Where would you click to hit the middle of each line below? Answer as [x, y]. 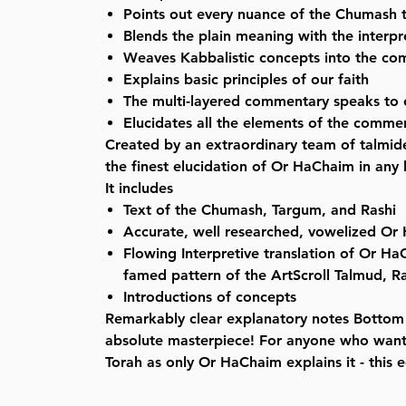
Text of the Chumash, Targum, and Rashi [260, 209]
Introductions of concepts [210, 296]
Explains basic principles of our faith [246, 79]
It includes [140, 188]
